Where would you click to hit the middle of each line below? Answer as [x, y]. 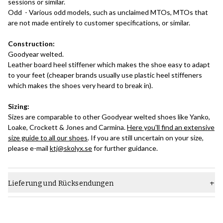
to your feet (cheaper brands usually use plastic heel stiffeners [105, 75]
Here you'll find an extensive [171, 127]
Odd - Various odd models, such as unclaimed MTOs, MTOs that [108, 12]
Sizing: [19, 107]
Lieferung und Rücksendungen [61, 184]
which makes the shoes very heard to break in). [81, 86]
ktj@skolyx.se [71, 148]
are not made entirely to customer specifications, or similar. [99, 23]
